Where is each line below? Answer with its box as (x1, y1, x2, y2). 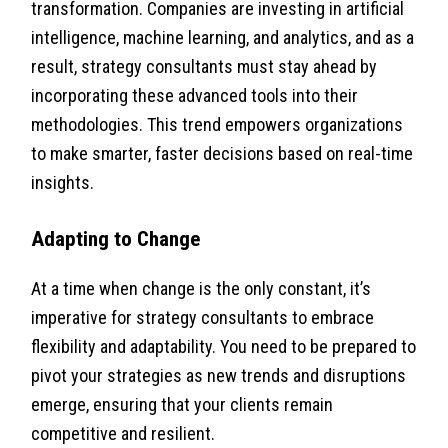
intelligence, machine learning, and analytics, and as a (31, 26, 415, 48)
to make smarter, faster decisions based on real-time (31, 142, 414, 164)
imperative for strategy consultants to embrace (31, 306, 375, 328)
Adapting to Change (31, 225, 201, 251)
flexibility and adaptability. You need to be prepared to (31, 335, 417, 357)
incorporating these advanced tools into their (31, 84, 359, 106)
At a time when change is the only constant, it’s (31, 277, 372, 299)
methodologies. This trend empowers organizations (31, 113, 404, 135)
